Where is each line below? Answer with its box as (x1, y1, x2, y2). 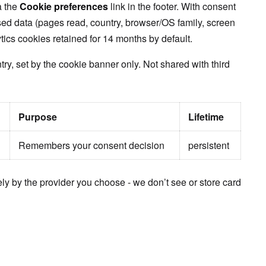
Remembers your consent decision (18, 138, 164, 152)
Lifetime (188, 110, 224, 123)
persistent (188, 138, 229, 152)
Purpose (18, 110, 57, 123)
